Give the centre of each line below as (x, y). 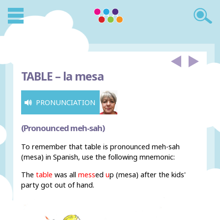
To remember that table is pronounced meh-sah (101, 147)
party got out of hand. (58, 185)
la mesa (82, 76)
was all (66, 174)
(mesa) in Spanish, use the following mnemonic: (98, 157)
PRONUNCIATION (66, 103)
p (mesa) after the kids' (148, 174)
